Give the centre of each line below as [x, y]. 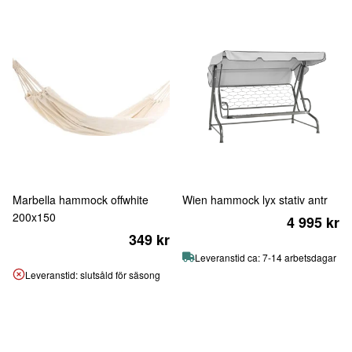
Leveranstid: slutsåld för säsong [93, 274]
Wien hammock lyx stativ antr [255, 200]
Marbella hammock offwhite [81, 200]
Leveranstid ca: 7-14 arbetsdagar [266, 257]
